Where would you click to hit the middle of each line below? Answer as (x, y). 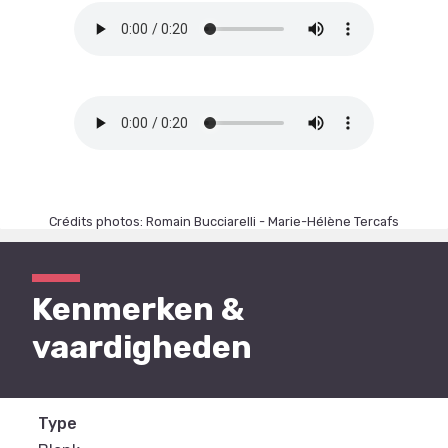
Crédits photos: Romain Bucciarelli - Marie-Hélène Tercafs (224, 221)
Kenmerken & (138, 308)
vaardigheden (142, 346)
